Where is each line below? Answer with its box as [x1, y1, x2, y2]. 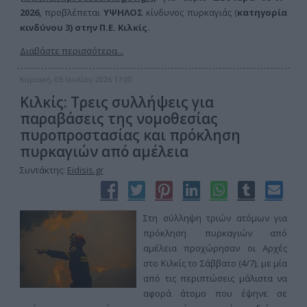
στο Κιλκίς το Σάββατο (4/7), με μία [143, 257, 287, 269]
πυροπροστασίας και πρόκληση [20, 125, 241, 145]
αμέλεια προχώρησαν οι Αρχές [143, 242, 287, 254]
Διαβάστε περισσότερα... [20, 45, 123, 57]
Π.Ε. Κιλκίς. [99, 21, 150, 34]
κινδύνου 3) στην [20, 21, 99, 34]
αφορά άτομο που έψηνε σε [143, 287, 287, 299]
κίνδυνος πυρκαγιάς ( [143, 6, 238, 19]
